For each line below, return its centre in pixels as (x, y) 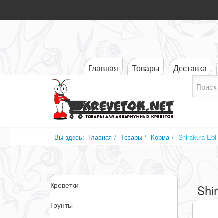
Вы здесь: (71, 137)
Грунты (61, 205)
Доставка (190, 68)
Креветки (64, 185)
